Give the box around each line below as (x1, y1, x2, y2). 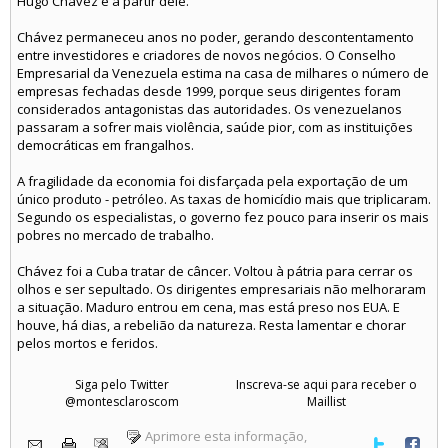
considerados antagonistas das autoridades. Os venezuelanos (17, 100, 402, 118)
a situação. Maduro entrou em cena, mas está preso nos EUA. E (17, 298, 400, 316)
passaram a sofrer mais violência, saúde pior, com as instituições (17, 118, 413, 136)
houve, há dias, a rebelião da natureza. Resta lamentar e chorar (17, 316, 406, 334)
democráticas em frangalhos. (17, 136, 194, 154)
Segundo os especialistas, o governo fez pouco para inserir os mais (17, 208, 429, 226)
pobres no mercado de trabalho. (17, 226, 214, 244)
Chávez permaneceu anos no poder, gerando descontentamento (17, 28, 414, 46)
